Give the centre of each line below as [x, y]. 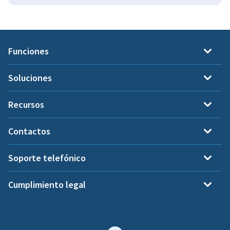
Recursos [26, 104]
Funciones [28, 51]
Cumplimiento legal [47, 185]
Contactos [29, 131]
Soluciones [30, 78]
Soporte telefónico [47, 158]
